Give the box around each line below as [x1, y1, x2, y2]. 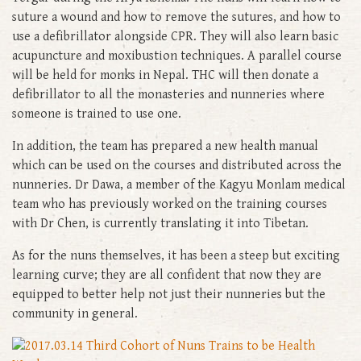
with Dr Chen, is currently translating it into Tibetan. [12, 215, 309, 231]
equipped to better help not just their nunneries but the [12, 286, 326, 302]
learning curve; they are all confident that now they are [12, 267, 322, 283]
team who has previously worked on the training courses [12, 196, 327, 212]
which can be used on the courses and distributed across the [12, 157, 342, 173]
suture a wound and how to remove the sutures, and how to [12, 9, 341, 25]
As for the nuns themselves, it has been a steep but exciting [12, 247, 340, 263]
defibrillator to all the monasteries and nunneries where [12, 86, 325, 102]
